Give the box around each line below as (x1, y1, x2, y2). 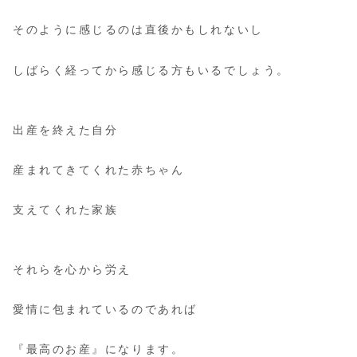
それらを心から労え (13, 263, 132, 277)
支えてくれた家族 (13, 203, 119, 217)
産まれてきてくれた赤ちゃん (13, 163, 185, 176)
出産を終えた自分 (13, 123, 119, 136)
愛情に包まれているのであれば (13, 303, 198, 316)
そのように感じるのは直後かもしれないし (13, 23, 264, 37)
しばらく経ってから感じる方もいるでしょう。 (13, 63, 290, 76)
